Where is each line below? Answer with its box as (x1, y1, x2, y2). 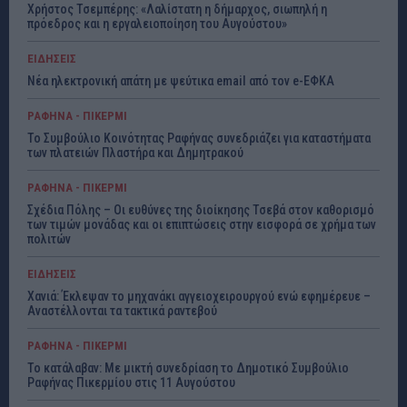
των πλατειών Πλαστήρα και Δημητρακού (27, 144, 243, 160)
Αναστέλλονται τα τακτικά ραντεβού (27, 303, 217, 318)
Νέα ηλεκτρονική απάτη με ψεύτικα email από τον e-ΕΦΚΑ (27, 73, 334, 88)
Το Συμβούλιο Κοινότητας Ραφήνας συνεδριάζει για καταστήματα (27, 130, 371, 145)
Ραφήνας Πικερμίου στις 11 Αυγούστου (27, 374, 235, 390)
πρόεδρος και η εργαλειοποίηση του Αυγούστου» (27, 15, 287, 31)
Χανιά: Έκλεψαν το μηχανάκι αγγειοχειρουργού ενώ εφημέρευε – (27, 288, 371, 303)
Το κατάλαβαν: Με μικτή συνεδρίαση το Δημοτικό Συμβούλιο (27, 360, 349, 375)
